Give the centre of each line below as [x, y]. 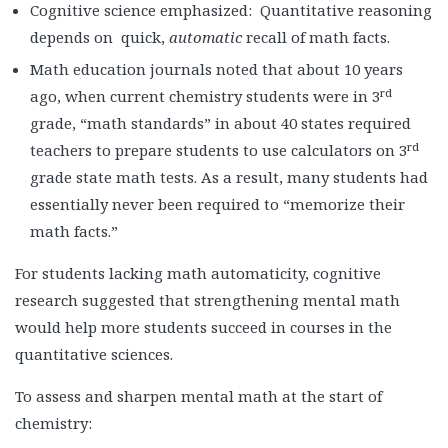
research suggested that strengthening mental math [207, 300]
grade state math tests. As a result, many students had [229, 177]
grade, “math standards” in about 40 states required [220, 123]
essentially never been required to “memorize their [217, 204]
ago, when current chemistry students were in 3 [205, 96]
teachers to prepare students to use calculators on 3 [218, 150]
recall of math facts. [318, 37]
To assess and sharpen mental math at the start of [198, 396]
